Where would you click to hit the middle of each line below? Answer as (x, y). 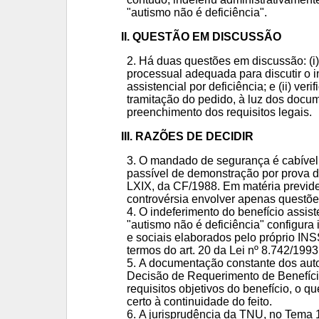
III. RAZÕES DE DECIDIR (187, 136)
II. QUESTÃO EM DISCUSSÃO (201, 37)
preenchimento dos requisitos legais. (219, 112)
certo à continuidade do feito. (199, 302)
